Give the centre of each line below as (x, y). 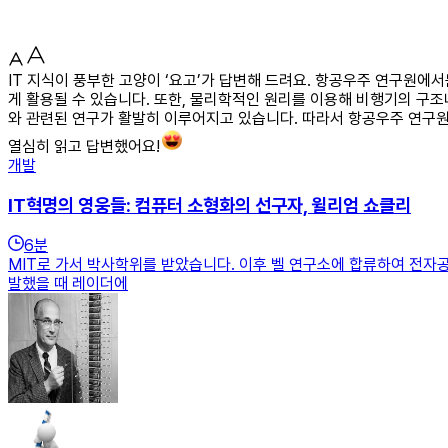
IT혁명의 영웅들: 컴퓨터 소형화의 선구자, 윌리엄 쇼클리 (209, 205)
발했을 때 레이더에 (68, 284)
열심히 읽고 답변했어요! (84, 146)
